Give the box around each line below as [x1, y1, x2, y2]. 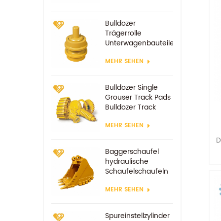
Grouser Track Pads [105, 92, 171, 103]
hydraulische [105, 156, 148, 167]
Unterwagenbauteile [105, 37, 174, 49]
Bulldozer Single [105, 82, 158, 93]
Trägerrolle [105, 28, 142, 39]
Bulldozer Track [105, 102, 156, 113]
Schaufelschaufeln [105, 166, 168, 177]
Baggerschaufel [105, 146, 159, 157]
